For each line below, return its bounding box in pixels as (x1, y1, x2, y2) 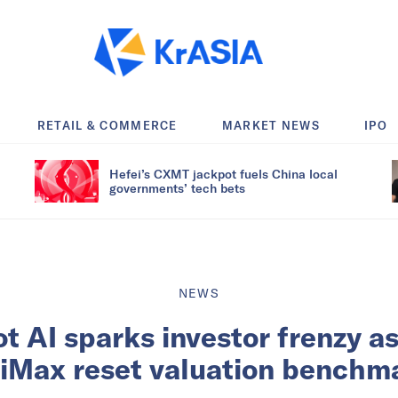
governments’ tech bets (109, 179, 245, 195)
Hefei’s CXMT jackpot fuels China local (109, 165, 338, 181)
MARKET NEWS (221, 117, 321, 132)
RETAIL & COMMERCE (36, 117, 178, 132)
